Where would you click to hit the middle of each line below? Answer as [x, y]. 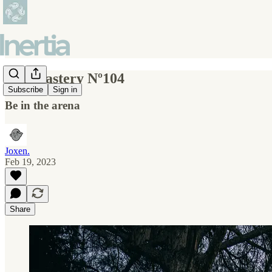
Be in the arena [42, 105]
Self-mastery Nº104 [65, 78]
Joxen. [17, 151]
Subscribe [25, 90]
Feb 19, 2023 [30, 161]
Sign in [65, 90]
